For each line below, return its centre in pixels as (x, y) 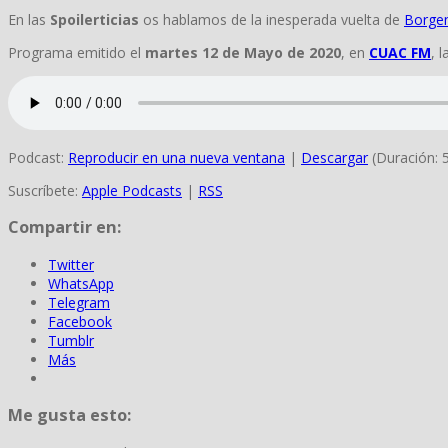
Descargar (334, 157)
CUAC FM (400, 52)
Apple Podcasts (132, 190)
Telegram (79, 302)
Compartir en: (64, 227)
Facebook (80, 321)
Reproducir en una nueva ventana (176, 157)
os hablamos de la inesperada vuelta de (273, 19)
